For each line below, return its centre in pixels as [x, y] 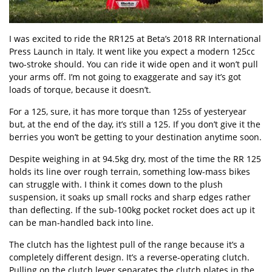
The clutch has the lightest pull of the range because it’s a [127, 244]
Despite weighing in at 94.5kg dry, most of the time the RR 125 [135, 158]
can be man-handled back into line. [81, 222]
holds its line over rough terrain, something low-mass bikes [130, 171]
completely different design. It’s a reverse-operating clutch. [129, 257]
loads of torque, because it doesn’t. [80, 89]
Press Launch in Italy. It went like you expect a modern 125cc [132, 51]
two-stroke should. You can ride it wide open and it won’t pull [134, 64]
